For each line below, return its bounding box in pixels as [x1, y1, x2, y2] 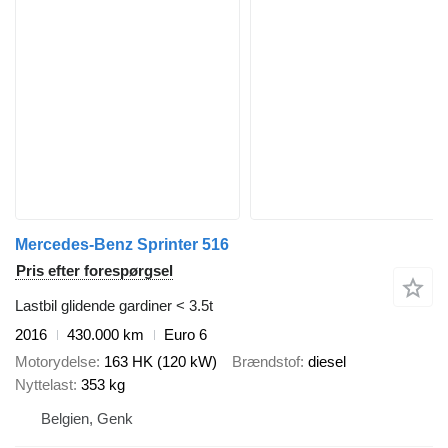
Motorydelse [15, 352, 96, 370]
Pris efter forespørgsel [16, 262, 173, 280]
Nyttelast [15, 375, 73, 393]
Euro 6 [164, 326, 207, 344]
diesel [308, 352, 346, 370]
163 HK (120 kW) [104, 352, 217, 370]
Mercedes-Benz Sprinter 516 [15, 236, 229, 254]
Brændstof [232, 352, 300, 370]
